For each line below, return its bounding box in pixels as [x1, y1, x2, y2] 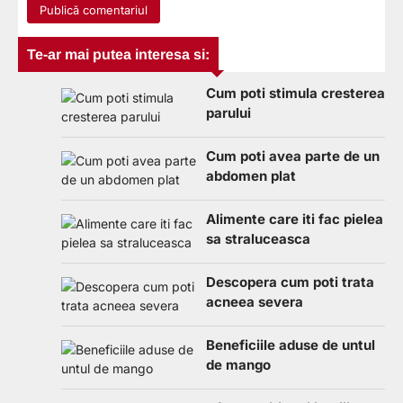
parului [206, 103, 251, 121]
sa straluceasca [206, 229, 310, 247]
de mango [206, 355, 271, 373]
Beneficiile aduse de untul [206, 336, 375, 354]
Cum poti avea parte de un [206, 147, 380, 165]
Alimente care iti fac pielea [206, 210, 383, 228]
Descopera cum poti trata [206, 273, 374, 291]
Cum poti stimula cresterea [206, 84, 385, 102]
